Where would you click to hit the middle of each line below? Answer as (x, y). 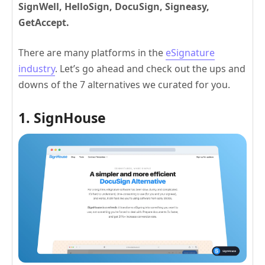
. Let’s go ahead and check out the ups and (150, 69)
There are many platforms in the (92, 53)
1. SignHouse (62, 118)
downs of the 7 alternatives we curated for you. (124, 85)
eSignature (190, 53)
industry (37, 69)
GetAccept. (44, 23)
